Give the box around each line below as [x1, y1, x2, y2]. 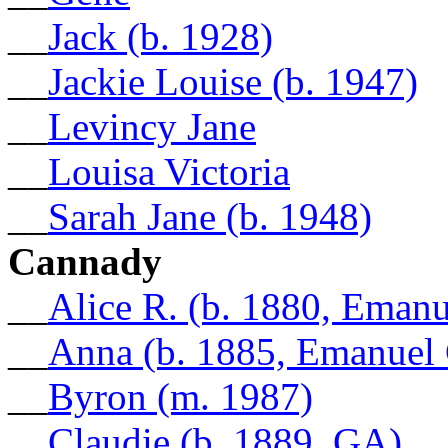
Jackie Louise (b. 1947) [48, 59, 418, 103]
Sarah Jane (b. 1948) [48, 194, 372, 238]
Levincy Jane [48, 104, 256, 148]
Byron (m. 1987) [48, 374, 313, 418]
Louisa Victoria [48, 149, 290, 193]
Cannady [8, 239, 162, 283]
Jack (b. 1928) [48, 14, 273, 58]
